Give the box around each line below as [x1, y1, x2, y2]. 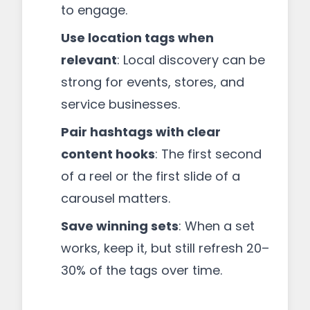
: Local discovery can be [117, 51, 265, 69]
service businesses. [61, 95, 180, 113]
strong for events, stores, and [61, 73, 244, 91]
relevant [61, 51, 117, 69]
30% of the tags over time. [61, 262, 222, 279]
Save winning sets [61, 217, 179, 235]
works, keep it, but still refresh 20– [61, 239, 269, 257]
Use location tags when [61, 29, 214, 46]
